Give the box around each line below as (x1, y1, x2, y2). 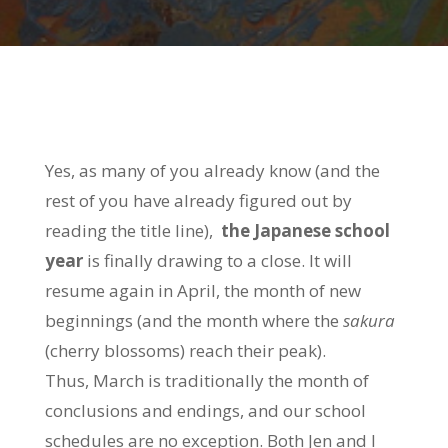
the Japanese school (220, 219, 390, 242)
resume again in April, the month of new (44, 279, 361, 302)
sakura (342, 309, 395, 332)
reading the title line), (44, 219, 221, 242)
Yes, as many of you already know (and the (44, 159, 380, 182)
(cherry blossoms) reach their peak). (44, 339, 326, 362)
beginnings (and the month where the (44, 309, 343, 332)
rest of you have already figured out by (44, 189, 352, 212)
